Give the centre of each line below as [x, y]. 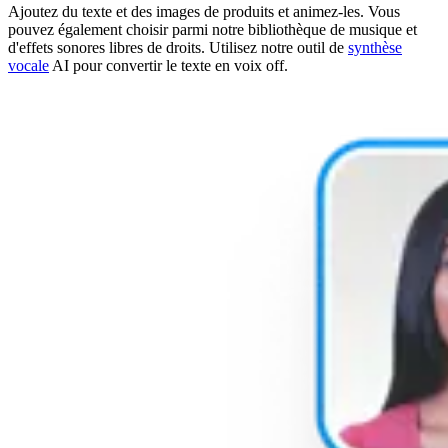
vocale [28, 66]
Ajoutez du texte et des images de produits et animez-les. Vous [204, 12]
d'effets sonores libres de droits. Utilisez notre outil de [178, 48]
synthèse [375, 48]
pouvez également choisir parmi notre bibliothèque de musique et [212, 30]
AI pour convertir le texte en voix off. [168, 66]
